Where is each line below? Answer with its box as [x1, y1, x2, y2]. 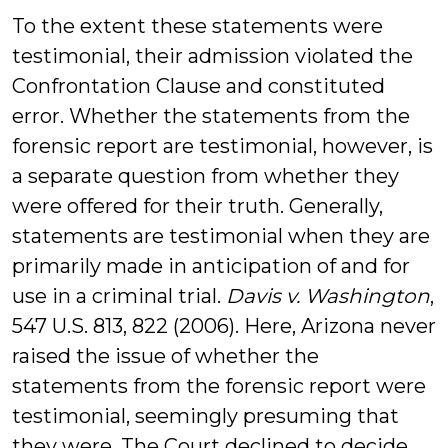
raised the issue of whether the [12, 344, 319, 368]
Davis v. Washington [226, 284, 430, 308]
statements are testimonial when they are [12, 224, 430, 248]
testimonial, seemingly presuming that [12, 404, 399, 428]
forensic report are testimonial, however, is [12, 134, 433, 158]
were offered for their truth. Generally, [12, 194, 383, 218]
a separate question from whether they [12, 164, 399, 188]
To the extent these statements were [12, 14, 383, 38]
